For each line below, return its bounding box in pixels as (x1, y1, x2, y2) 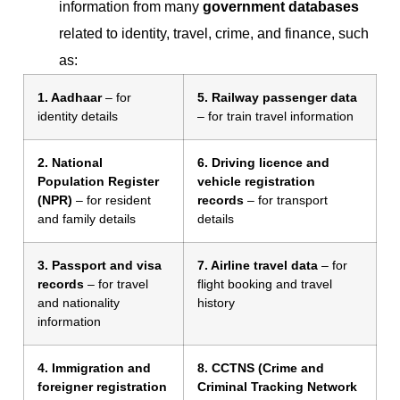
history (197, 296, 235, 311)
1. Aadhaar (37, 90, 102, 105)
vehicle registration (197, 174, 315, 189)
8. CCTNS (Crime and (197, 361, 324, 376)
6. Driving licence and (197, 155, 329, 171)
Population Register (37, 174, 159, 189)
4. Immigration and (37, 361, 151, 376)
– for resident (72, 193, 151, 208)
